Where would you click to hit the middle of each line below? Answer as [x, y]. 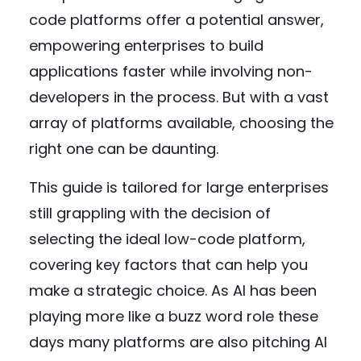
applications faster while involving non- [171, 71]
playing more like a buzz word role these [174, 316]
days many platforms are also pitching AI [178, 342]
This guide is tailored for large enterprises [179, 187]
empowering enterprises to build [146, 46]
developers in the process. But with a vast [179, 97]
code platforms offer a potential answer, [176, 20]
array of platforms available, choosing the [181, 123]
